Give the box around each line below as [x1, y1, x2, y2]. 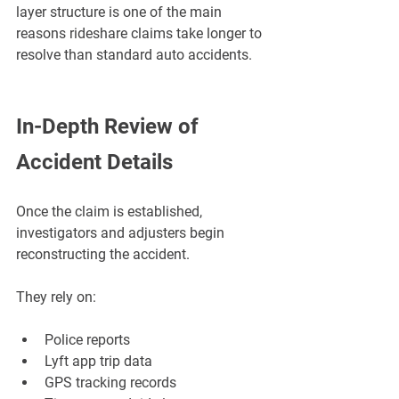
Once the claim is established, [16, 203, 206, 221]
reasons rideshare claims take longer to [16, 25, 265, 43]
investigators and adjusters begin [16, 224, 228, 242]
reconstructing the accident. [16, 246, 190, 264]
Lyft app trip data [45, 353, 152, 370]
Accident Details [16, 150, 173, 175]
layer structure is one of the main [16, 4, 225, 21]
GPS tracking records [45, 374, 176, 392]
